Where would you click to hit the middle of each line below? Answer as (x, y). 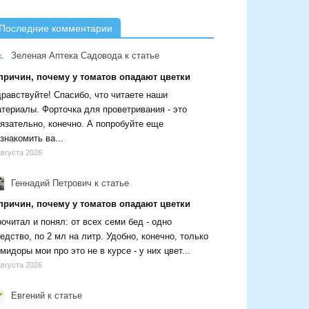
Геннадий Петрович (50, 183)
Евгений (27, 296)
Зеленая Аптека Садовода (65, 56)
